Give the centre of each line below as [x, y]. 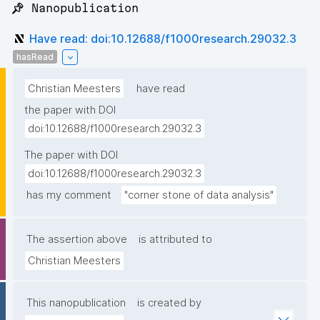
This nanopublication [76, 303]
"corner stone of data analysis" [199, 195]
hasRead [35, 56]
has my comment [69, 195]
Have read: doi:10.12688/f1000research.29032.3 [163, 38]
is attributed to [175, 240]
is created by [169, 303]
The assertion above [77, 240]
